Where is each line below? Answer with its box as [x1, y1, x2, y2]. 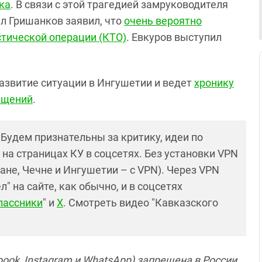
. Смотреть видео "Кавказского [63, 196, 218, 209]
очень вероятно [124, 15, 202, 27]
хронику [194, 77, 234, 89]
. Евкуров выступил [126, 31, 222, 43]
